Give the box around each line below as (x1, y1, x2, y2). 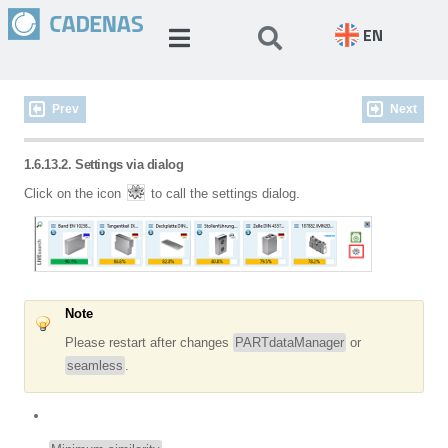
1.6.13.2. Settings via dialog (24, 157, 184, 172)
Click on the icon (24, 185, 125, 201)
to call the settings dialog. (147, 185, 300, 201)
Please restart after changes (65, 334, 233, 350)
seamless (67, 357, 123, 373)
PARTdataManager (235, 334, 344, 350)
